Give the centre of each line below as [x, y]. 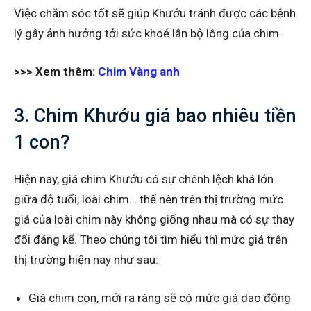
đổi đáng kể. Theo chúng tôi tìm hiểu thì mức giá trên [151, 239]
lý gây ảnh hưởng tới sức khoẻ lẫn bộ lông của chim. [148, 33]
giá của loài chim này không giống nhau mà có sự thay [154, 219]
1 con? [42, 142]
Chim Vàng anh [139, 71]
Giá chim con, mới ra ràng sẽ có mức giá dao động [160, 297]
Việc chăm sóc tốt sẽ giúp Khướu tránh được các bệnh [155, 13]
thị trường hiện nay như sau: [86, 259]
